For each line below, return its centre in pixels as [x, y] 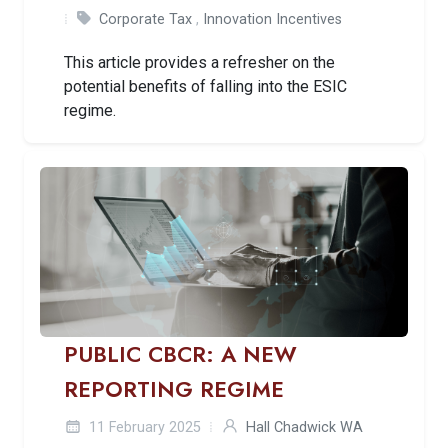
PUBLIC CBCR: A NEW [180, 354]
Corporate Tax [145, 19]
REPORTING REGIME [174, 389]
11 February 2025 [143, 427]
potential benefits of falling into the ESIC [205, 86]
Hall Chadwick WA [304, 427]
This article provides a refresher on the [199, 62]
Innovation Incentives [272, 19]
